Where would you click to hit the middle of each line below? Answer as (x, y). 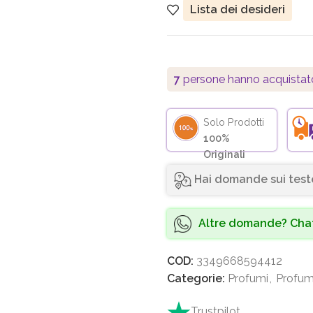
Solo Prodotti (233, 122)
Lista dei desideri (238, 10)
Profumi (248, 279)
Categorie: (196, 279)
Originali (224, 154)
